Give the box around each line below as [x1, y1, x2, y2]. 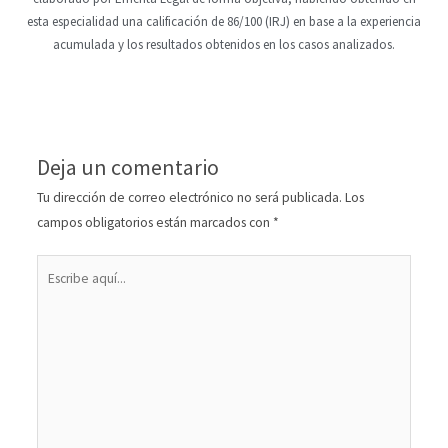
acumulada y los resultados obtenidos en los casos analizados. [53, 36, 395, 54]
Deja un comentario [36, 152, 219, 181]
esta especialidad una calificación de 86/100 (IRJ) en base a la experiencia [27, 13, 421, 31]
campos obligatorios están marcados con [36, 213, 273, 231]
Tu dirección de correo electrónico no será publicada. [36, 188, 342, 206]
